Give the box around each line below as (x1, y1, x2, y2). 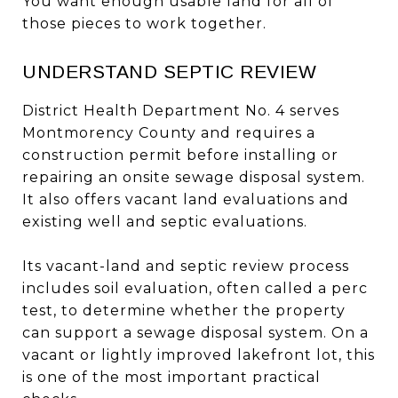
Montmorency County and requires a (22, 123, 315, 141)
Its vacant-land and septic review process (22, 257, 349, 275)
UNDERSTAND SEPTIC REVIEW (22, 60, 316, 82)
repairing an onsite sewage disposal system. (22, 168, 365, 186)
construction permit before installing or (22, 146, 338, 163)
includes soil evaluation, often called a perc (22, 279, 368, 297)
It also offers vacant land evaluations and (22, 190, 349, 208)
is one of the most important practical (22, 368, 321, 386)
